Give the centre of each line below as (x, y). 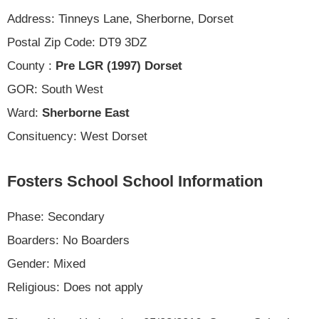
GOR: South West (55, 89)
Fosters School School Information (135, 181)
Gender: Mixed (46, 263)
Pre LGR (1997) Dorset (119, 66)
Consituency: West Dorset (77, 136)
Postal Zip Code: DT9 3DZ (77, 42)
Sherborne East (86, 113)
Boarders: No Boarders (68, 240)
